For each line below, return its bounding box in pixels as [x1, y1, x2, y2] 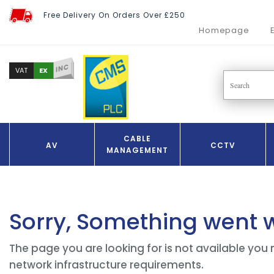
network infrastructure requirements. [9, 257, 204, 273]
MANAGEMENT [106, 145, 168, 156]
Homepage [199, 24, 250, 37]
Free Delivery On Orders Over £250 [43, 9, 185, 20]
